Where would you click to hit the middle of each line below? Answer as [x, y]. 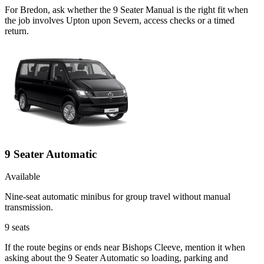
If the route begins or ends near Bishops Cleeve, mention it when [125, 247]
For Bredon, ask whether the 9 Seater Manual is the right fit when [126, 9]
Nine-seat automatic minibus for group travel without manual [118, 197]
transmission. [29, 207]
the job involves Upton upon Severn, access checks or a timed [120, 20]
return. [17, 31]
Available [22, 177]
